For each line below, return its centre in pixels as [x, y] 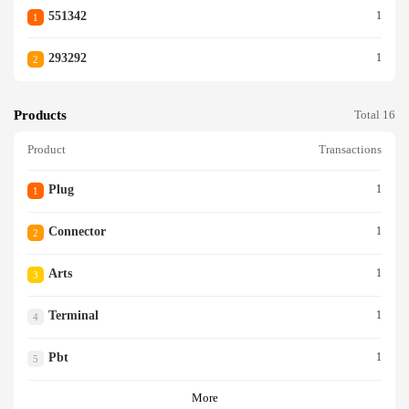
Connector [77, 232]
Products [40, 115]
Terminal [73, 316]
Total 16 [375, 115]
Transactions [350, 150]
